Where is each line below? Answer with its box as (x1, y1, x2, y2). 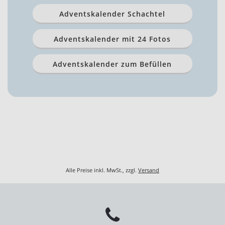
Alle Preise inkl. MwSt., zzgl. (66, 166, 138, 174)
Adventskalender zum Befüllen (53, 59, 172, 69)
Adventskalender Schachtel (59, 9, 166, 19)
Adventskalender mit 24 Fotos (54, 34, 171, 44)
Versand (138, 166, 159, 174)
